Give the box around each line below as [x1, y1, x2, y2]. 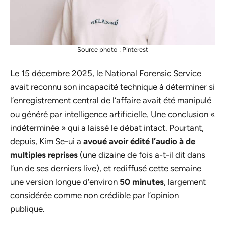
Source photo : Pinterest [77, 45, 148, 53]
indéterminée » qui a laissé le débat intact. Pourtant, [10, 122, 204, 133]
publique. [10, 203, 45, 214]
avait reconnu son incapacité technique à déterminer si [10, 81, 215, 92]
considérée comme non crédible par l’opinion [10, 190, 179, 200]
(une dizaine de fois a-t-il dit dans [78, 149, 205, 160]
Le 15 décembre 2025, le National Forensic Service [10, 68, 201, 78]
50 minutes [120, 176, 164, 187]
